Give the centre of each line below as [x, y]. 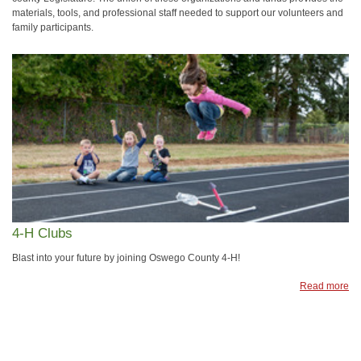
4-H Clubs [42, 233]
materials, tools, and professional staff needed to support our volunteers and [178, 13]
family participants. [53, 27]
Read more [324, 286]
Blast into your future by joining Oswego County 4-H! [126, 258]
